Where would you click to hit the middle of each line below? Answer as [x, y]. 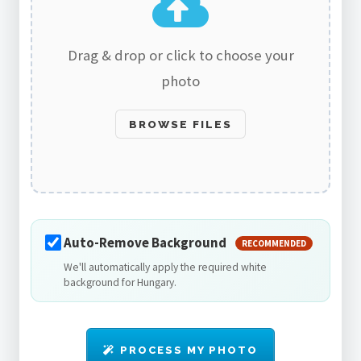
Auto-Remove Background [147, 243]
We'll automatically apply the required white [166, 268]
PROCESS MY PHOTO [189, 351]
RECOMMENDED [274, 244]
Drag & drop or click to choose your [180, 56]
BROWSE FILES [180, 124]
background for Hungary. [120, 283]
